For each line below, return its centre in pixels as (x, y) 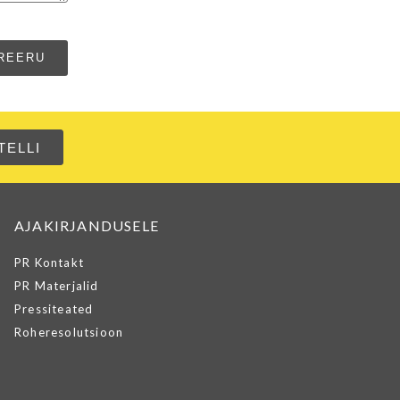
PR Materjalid (57, 285)
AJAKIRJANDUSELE (87, 225)
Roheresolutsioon (69, 332)
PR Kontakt (49, 262)
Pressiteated (54, 308)
